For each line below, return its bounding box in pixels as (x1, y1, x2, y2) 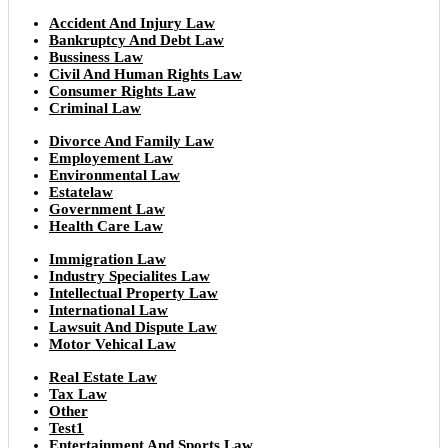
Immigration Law (49, 251, 166, 268)
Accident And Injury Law (49, 15, 215, 32)
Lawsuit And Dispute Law (49, 319, 217, 336)
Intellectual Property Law (49, 285, 218, 302)
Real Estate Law (49, 369, 157, 386)
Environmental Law (49, 167, 180, 184)
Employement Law (49, 150, 173, 167)
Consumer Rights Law (49, 83, 196, 100)
